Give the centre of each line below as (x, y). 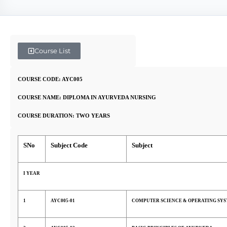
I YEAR (32, 173)
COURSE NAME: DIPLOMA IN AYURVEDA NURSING (87, 98)
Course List (52, 51)
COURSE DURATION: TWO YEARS (64, 116)
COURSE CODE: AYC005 (50, 79)
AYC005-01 (63, 201)
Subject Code (69, 145)
